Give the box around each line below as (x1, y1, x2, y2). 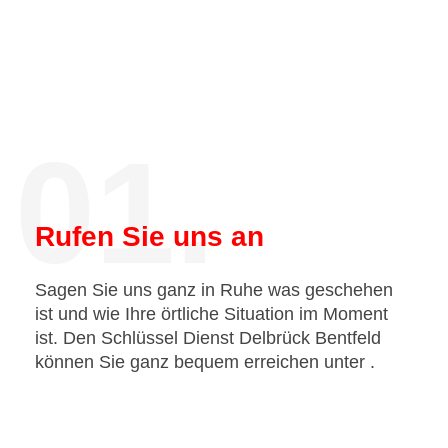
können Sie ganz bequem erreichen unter (35, 352, 370, 372)
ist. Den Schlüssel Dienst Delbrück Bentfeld (35, 328, 381, 348)
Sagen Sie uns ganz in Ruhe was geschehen (35, 280, 393, 300)
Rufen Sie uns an (35, 221, 264, 252)
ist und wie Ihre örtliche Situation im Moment (35, 304, 388, 324)
